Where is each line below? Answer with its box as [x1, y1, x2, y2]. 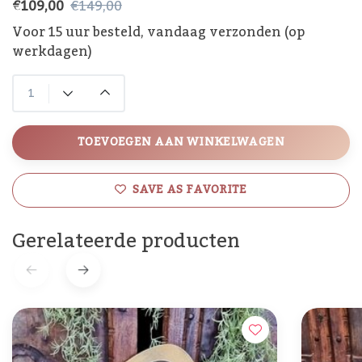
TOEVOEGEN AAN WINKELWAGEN [78, 131, 284, 154]
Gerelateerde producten [12, 221, 240, 262]
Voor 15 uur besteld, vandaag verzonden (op [12, 19, 305, 46]
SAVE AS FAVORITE [133, 179, 247, 202]
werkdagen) [12, 39, 92, 65]
